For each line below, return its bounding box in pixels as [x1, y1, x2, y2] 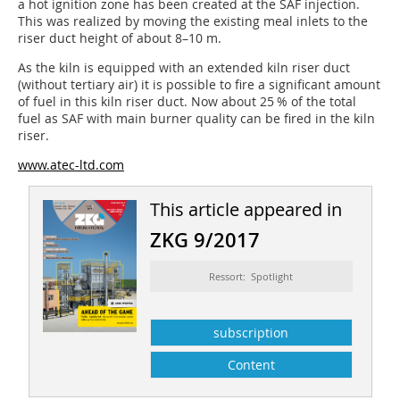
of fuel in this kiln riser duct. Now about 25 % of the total [18, 92, 356, 110]
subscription [213, 323, 289, 341]
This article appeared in [149, 196, 342, 221]
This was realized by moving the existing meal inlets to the [18, 12, 368, 29]
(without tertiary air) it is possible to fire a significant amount [18, 75, 380, 93]
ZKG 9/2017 [149, 226, 260, 254]
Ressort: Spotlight [209, 269, 294, 283]
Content [227, 355, 275, 373]
